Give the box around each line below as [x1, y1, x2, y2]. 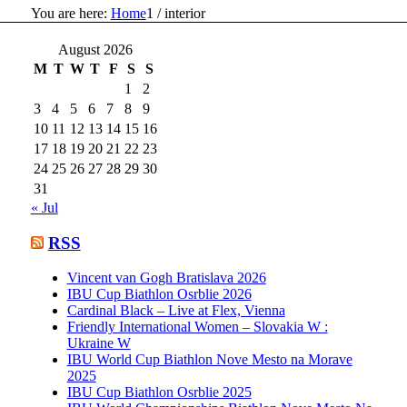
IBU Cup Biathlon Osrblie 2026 [66, 286, 252, 303]
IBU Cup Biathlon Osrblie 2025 [66, 384, 252, 401]
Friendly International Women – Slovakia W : [66, 319, 328, 335]
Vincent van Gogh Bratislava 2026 [66, 270, 266, 286]
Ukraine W [66, 335, 131, 352]
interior [164, 5, 205, 21]
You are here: [30, 5, 107, 21]
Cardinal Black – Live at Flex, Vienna [66, 303, 285, 319]
